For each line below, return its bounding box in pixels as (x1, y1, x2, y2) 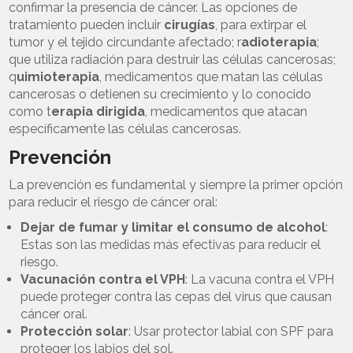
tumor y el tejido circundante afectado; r (9, 34, 242, 50)
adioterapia (241, 34, 318, 50)
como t (9, 103, 52, 119)
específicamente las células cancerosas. (9, 121, 242, 136)
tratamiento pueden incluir (9, 17, 165, 32)
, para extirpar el (215, 17, 307, 32)
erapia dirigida (51, 103, 146, 119)
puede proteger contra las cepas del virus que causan (20, 288, 333, 304)
